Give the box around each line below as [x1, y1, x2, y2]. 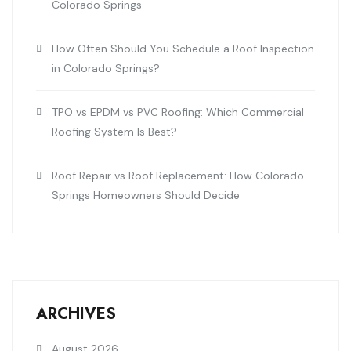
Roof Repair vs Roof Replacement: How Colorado [52, 168, 304, 183]
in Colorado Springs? [52, 61, 160, 76]
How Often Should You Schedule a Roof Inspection [52, 42, 314, 56]
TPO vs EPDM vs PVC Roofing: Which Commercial [52, 105, 304, 120]
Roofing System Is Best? [52, 125, 177, 139]
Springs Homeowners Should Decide [52, 188, 240, 203]
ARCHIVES [36, 302, 116, 326]
